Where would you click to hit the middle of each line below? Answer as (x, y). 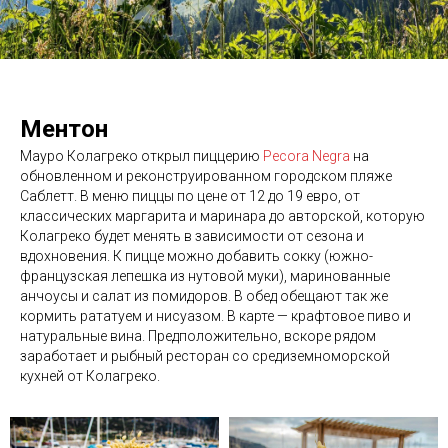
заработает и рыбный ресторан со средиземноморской (205, 356)
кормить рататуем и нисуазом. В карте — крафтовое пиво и (215, 316)
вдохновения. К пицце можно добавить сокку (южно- (196, 256)
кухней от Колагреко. (90, 376)
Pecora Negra (306, 156)
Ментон (64, 129)
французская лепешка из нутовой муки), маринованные (205, 276)
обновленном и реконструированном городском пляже (206, 176)
